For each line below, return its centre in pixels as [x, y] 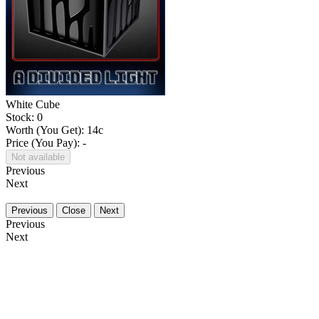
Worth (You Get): [46, 130]
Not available [38, 157]
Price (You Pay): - [46, 142]
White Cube [33, 104]
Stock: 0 [24, 117]
